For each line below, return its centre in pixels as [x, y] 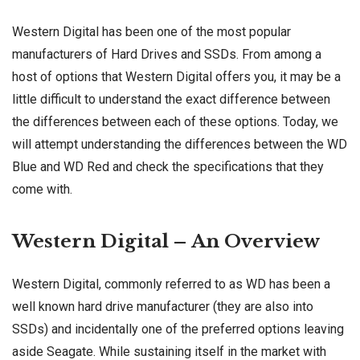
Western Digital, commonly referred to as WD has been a [171, 284]
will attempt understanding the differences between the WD [180, 145]
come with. [42, 190]
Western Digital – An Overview [166, 241]
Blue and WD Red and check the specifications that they [168, 167]
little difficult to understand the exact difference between [171, 100]
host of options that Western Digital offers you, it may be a [176, 77]
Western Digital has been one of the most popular [151, 32]
